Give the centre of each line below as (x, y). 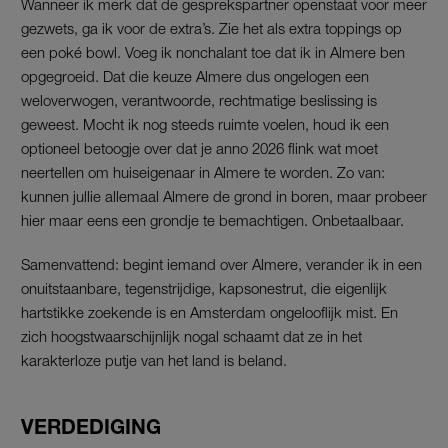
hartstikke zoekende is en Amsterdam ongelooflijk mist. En (209, 311)
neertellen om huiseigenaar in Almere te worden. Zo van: (203, 171)
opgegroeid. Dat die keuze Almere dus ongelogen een (195, 75)
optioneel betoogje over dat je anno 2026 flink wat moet (199, 147)
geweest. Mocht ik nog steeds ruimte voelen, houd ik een (205, 123)
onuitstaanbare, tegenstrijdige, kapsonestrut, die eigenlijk (204, 287)
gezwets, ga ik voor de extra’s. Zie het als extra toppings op (211, 27)
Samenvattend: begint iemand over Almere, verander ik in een (221, 263)
